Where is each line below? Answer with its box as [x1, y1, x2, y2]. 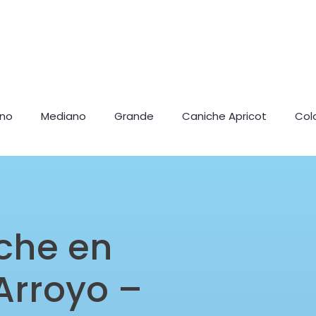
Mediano [41, 109, 86, 123]
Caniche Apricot [182, 109, 267, 123]
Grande [114, 109, 154, 123]
